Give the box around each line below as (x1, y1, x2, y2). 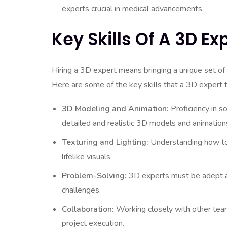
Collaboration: (62, 204, 114, 215)
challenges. (62, 184, 101, 196)
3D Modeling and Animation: (62, 103, 169, 115)
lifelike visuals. (62, 151, 112, 162)
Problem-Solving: (62, 170, 127, 181)
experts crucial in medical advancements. (62, 3, 204, 14)
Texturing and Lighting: (62, 137, 148, 148)
